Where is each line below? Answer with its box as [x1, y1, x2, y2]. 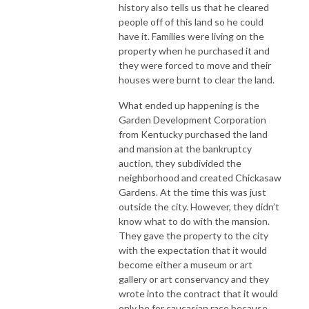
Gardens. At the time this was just [119, 186, 266, 199]
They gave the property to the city [119, 230, 268, 242]
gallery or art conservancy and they [119, 273, 269, 286]
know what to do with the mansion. [119, 215, 270, 228]
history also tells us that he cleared [119, 1, 269, 14]
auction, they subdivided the [119, 157, 241, 170]
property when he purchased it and [119, 45, 270, 57]
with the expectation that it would [119, 244, 267, 257]
